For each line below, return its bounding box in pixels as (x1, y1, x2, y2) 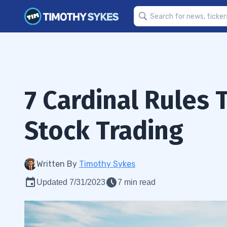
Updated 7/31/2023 (36, 178, 105, 186)
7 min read (118, 178, 156, 186)
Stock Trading (24, 116, 183, 146)
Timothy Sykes (79, 159, 135, 169)
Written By (36, 159, 79, 169)
